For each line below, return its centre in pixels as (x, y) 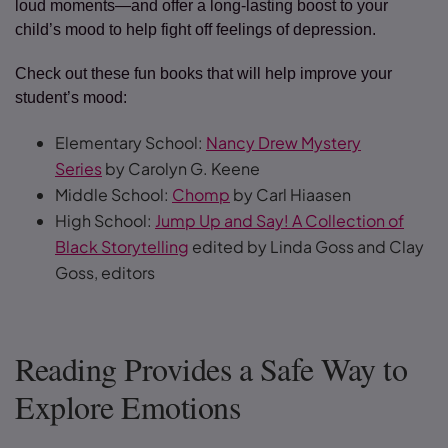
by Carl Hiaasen (290, 194)
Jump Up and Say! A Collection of (279, 220)
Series (78, 168)
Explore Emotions (140, 406)
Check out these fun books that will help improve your (203, 73)
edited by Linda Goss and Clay (306, 246)
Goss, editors (106, 272)
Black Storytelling (122, 246)
